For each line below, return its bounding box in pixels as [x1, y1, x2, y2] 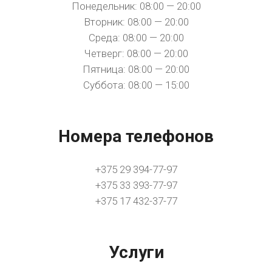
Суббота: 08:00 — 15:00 [83, 79, 189, 91]
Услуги [108, 242, 164, 262]
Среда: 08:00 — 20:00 [88, 32, 184, 44]
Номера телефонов [58, 126, 214, 146]
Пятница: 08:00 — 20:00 [83, 63, 189, 75]
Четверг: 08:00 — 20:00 [84, 47, 188, 59]
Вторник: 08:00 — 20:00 [83, 16, 189, 28]
